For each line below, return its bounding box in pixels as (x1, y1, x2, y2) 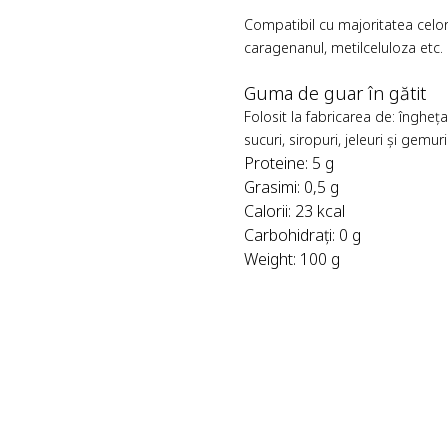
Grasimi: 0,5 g (244, 176, 339, 199)
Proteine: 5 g (244, 152, 334, 175)
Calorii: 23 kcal (244, 200, 345, 223)
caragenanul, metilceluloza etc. (244, 38, 443, 58)
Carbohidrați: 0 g (244, 224, 361, 247)
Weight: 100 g (244, 248, 340, 271)
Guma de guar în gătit (244, 81, 426, 106)
